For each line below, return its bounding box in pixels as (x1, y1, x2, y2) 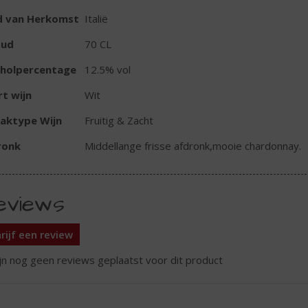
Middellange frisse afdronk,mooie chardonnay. (84, 138, 301, 153)
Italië (84, 11, 108, 25)
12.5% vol (84, 62, 131, 76)
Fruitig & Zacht (84, 113, 153, 127)
